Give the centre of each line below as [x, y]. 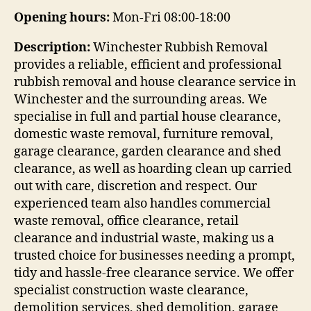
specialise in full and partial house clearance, [148, 117]
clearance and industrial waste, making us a [144, 238]
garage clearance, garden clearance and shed [148, 151]
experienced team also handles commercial [142, 203]
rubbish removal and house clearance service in [155, 82]
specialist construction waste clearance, [131, 290]
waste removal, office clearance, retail [126, 221]
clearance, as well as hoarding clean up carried [153, 169]
